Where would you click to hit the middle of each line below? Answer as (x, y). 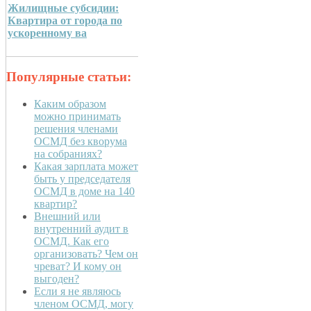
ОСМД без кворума (81, 142)
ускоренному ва (47, 33)
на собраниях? (68, 154)
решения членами (76, 129)
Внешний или (67, 217)
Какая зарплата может (86, 167)
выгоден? (57, 279)
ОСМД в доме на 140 (84, 192)
